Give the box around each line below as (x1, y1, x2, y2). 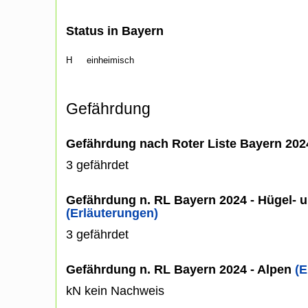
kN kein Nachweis (66, 283, 164, 298)
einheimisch (87, 54, 134, 65)
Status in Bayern (66, 23, 164, 38)
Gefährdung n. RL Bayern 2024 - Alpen (66, 262, 295, 276)
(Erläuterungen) (66, 206, 158, 220)
